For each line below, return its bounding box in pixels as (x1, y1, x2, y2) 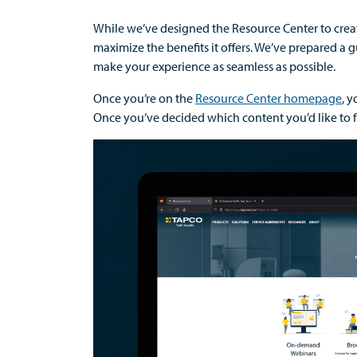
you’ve (124, 109, 159, 125)
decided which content (159, 109, 286, 125)
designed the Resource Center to (158, 20, 334, 36)
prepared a (286, 39, 348, 55)
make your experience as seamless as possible (93, 58, 333, 74)
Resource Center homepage (195, 90, 342, 106)
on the (156, 90, 195, 106)
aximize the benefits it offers (104, 39, 250, 55)
